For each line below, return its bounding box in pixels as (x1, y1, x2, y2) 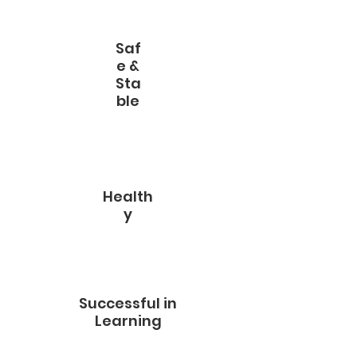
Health (102, 186, 153, 206)
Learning (94, 311, 162, 331)
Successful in (79, 293, 177, 313)
